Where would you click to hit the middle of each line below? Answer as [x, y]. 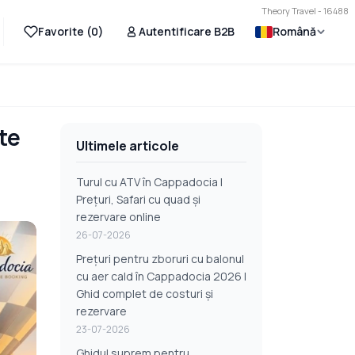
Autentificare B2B [187, 31]
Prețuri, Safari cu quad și [138, 199]
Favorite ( [65, 31]
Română [294, 31]
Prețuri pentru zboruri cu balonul [160, 259]
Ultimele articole [128, 146]
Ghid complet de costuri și [145, 294]
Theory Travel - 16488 [305, 11]
